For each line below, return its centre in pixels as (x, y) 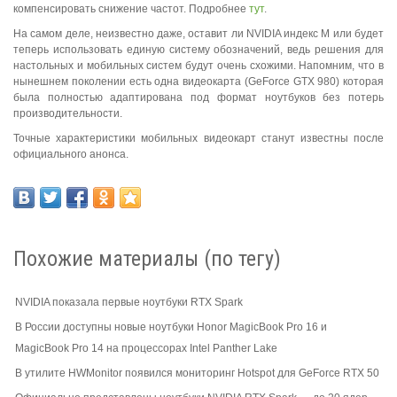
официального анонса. (71, 155)
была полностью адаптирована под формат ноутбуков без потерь (198, 98)
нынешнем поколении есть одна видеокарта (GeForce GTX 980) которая (198, 82)
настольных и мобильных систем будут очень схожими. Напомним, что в (198, 66)
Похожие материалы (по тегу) (147, 259)
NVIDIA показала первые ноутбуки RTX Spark (129, 303)
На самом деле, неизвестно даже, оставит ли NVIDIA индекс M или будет (198, 34)
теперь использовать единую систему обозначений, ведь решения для (198, 50)
